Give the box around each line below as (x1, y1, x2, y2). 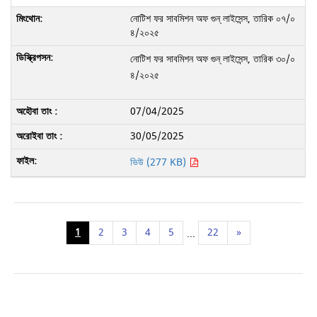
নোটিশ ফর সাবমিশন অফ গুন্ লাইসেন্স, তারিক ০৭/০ (129, 11, 295, 26)
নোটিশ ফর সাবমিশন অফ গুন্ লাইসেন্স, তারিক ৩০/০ (129, 52, 295, 67)
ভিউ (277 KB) (129, 155, 189, 170)
